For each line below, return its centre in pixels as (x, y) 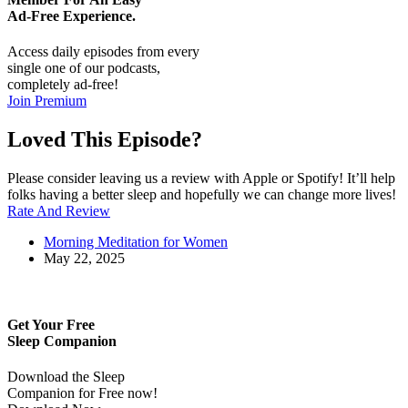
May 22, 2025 (84, 258)
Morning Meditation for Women (136, 241)
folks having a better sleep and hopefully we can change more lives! (202, 194)
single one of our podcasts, (84, 67)
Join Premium (47, 100)
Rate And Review (59, 210)
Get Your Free (51, 324)
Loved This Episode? (105, 139)
